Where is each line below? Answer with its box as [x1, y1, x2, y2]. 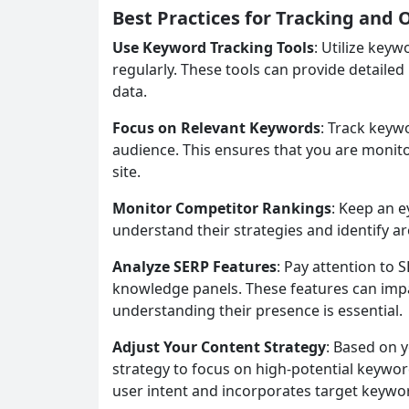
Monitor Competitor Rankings [112, 197, 331, 218]
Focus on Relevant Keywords [112, 117, 320, 138]
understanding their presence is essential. [112, 299, 403, 320]
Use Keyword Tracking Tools [112, 37, 314, 58]
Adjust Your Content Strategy [112, 336, 326, 357]
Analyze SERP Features [112, 256, 277, 277]
